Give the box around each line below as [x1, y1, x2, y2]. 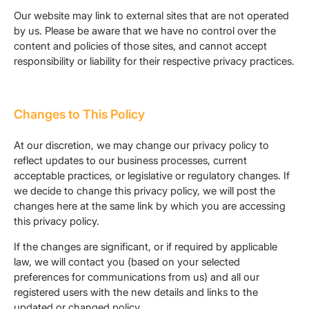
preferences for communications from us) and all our [14, 270, 259, 284]
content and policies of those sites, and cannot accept [14, 39, 267, 53]
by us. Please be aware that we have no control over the [14, 24, 276, 38]
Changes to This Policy [14, 107, 145, 122]
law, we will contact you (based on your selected [14, 255, 240, 269]
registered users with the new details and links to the [14, 286, 258, 299]
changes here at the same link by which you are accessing [14, 199, 286, 213]
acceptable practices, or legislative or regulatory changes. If [14, 169, 290, 183]
